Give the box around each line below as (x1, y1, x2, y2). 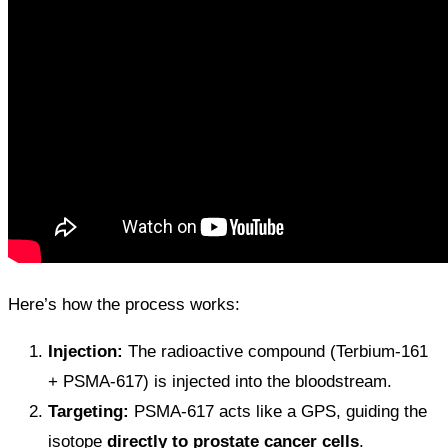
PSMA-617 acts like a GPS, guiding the (129, 402, 427, 422)
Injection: (48, 342, 123, 362)
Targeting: (48, 402, 129, 422)
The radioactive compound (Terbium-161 (123, 342, 428, 362)
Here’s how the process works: (8, 295, 240, 315)
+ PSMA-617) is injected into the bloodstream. (48, 372, 392, 392)
